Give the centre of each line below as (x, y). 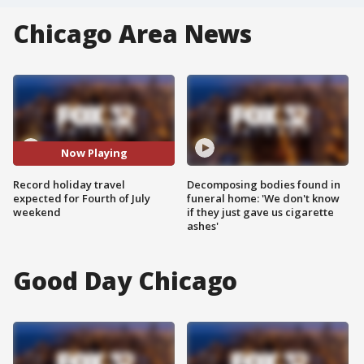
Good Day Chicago (126, 280)
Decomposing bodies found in (264, 184)
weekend (37, 212)
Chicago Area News (133, 34)
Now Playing (94, 153)
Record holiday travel (69, 184)
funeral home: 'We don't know (263, 198)
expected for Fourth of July (82, 198)
